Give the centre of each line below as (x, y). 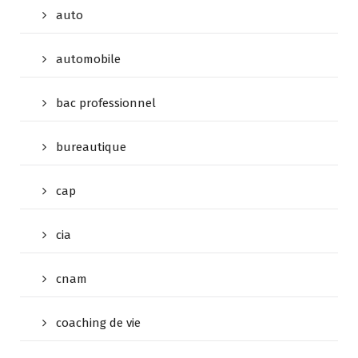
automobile (88, 59)
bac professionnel (106, 103)
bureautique (91, 147)
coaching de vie (98, 322)
